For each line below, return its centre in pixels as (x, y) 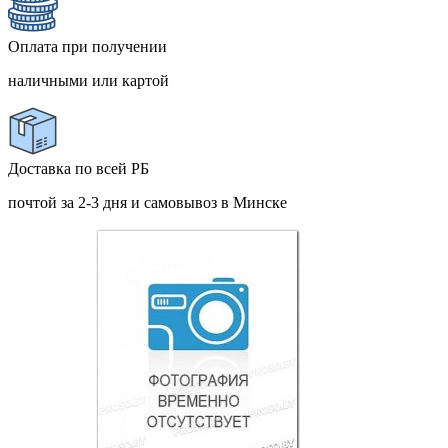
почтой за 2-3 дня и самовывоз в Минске (147, 203)
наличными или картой (88, 81)
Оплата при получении (87, 47)
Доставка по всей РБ (78, 169)
